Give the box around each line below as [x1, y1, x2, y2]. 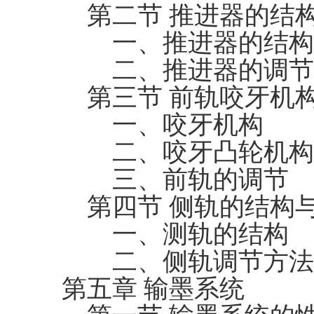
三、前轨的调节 [62, 165, 289, 193]
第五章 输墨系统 [62, 275, 245, 303]
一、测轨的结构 [62, 220, 289, 248]
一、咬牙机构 [62, 111, 264, 139]
